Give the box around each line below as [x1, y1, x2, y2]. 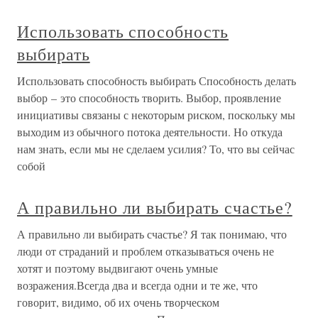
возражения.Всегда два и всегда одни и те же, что [17, 278, 258, 292]
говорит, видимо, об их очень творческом [17, 295, 219, 309]
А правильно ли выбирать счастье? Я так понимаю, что [17, 226, 287, 241]
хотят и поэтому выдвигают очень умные [17, 261, 218, 275]
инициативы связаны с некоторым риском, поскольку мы [17, 107, 295, 122]
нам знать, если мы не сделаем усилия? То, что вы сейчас [17, 141, 295, 156]
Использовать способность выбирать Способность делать [17, 73, 296, 88]
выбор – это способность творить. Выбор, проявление [17, 90, 281, 105]
